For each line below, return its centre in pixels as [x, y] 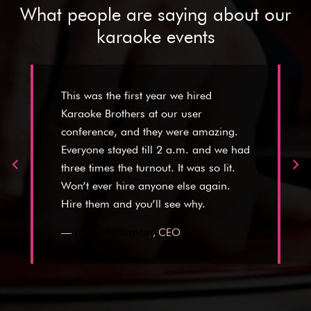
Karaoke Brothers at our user [132, 114]
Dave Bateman [114, 233]
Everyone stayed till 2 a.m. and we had [155, 150]
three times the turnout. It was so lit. [148, 168]
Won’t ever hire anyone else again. [146, 186]
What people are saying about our [155, 15]
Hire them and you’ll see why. [133, 204]
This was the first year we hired [136, 96]
